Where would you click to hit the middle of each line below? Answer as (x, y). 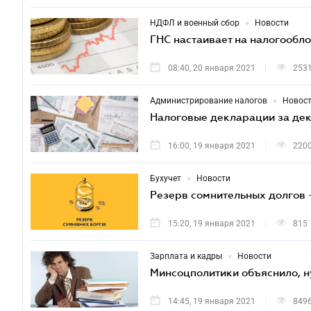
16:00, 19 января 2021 (212, 146)
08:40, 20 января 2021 (212, 68)
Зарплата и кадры (186, 256)
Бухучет (166, 178)
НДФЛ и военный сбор (195, 23)
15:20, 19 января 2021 (212, 224)
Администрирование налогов (209, 101)
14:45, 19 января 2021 (212, 301)
